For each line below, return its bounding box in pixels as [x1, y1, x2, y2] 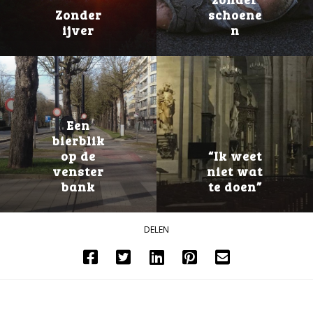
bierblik [52, 131, 105, 149]
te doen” [208, 177, 262, 195]
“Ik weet [208, 147, 262, 164]
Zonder [54, 6, 102, 23]
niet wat [207, 162, 263, 180]
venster [52, 162, 104, 180]
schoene [208, 6, 262, 23]
